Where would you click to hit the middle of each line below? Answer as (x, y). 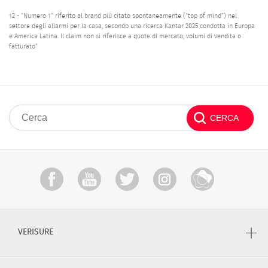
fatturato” (23, 46)
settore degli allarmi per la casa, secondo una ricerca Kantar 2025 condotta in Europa (132, 26)
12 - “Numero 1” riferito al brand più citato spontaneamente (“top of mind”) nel (123, 16)
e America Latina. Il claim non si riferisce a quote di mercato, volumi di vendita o (125, 36)
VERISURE (36, 232)
